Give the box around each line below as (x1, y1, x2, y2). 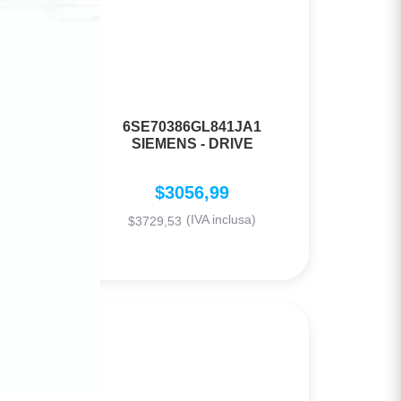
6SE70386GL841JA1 (123, 119, 262, 135)
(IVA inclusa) (186, 212, 257, 227)
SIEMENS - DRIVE (131, 136, 253, 152)
